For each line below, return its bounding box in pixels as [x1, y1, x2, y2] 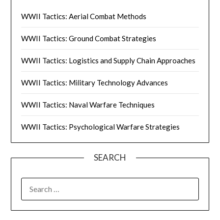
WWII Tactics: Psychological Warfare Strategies [21, 122, 180, 131]
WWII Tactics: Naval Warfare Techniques [21, 100, 155, 109]
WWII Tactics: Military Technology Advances [21, 78, 168, 87]
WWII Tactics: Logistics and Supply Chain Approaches [21, 55, 196, 65]
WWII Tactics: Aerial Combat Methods [21, 11, 147, 21]
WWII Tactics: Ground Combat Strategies [21, 33, 157, 43]
